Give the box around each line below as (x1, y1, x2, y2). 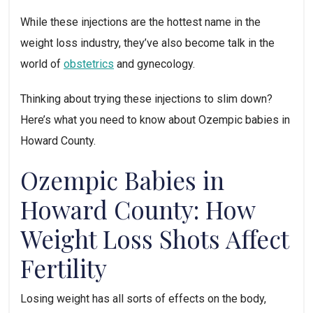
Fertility (20, 251, 107, 284)
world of (20, 57, 64, 71)
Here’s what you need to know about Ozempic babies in (20, 112, 290, 126)
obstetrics (64, 57, 114, 71)
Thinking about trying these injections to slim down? (20, 92, 272, 105)
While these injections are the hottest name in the (20, 15, 261, 29)
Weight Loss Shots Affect (20, 221, 289, 255)
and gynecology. (114, 57, 198, 71)
